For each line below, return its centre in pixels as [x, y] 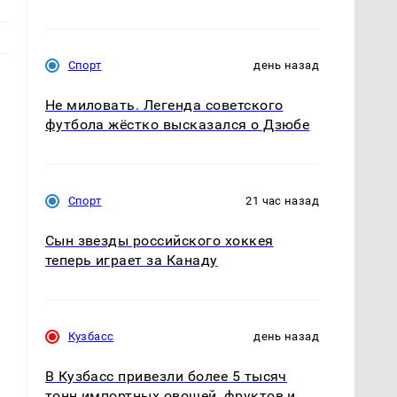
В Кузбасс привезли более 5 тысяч [166, 377]
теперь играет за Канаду [131, 261]
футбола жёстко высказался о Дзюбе [177, 124]
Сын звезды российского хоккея [159, 241]
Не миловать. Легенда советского [164, 105]
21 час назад [282, 200]
